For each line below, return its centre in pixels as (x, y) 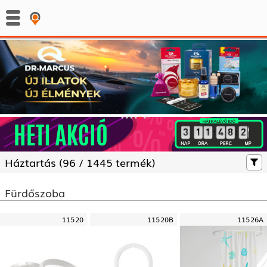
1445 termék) (121, 162)
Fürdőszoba (35, 192)
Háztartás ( (34, 162)
